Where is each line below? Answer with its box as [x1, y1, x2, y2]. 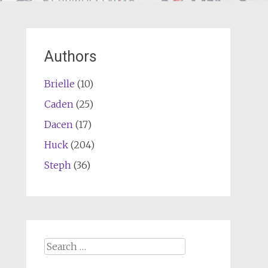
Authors [44, 48, 97, 65]
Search [43, 239, 74, 251]
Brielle [44, 78, 75, 90]
